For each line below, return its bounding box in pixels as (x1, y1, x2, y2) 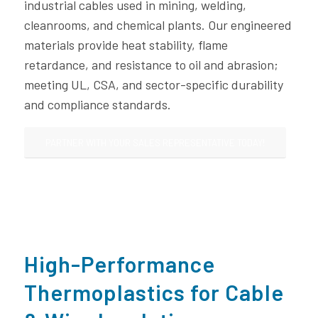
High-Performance (23, 251, 215, 278)
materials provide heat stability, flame (23, 37, 228, 53)
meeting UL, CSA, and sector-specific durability (23, 77, 283, 93)
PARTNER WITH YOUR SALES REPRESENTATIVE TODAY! (45, 137, 265, 149)
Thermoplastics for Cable (23, 279, 284, 306)
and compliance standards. (23, 97, 171, 113)
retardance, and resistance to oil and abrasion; (23, 57, 278, 73)
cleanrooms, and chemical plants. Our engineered (23, 17, 292, 33)
